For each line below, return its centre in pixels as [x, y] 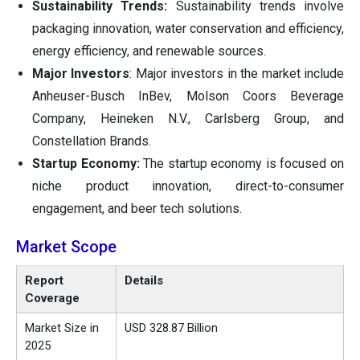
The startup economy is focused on [242, 164]
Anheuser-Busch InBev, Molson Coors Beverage [188, 96]
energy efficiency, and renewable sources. [149, 51]
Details [144, 281]
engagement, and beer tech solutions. [137, 209]
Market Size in [62, 328]
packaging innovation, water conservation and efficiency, [188, 29]
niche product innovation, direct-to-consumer [188, 186]
